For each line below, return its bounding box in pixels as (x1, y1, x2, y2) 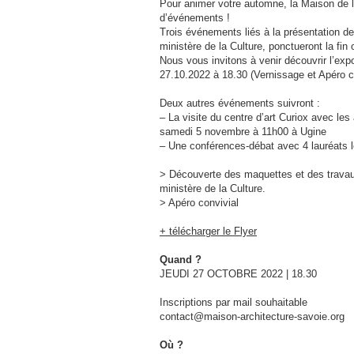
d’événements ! (160, 12, 230, 24)
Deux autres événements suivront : (160, 97, 320, 109)
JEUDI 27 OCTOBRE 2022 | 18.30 (160, 268, 317, 280)
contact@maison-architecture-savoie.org (160, 311, 345, 322)
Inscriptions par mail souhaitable (160, 296, 307, 308)
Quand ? (160, 254, 201, 265)
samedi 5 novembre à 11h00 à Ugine (160, 126, 326, 137)
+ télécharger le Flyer (160, 225, 257, 237)
